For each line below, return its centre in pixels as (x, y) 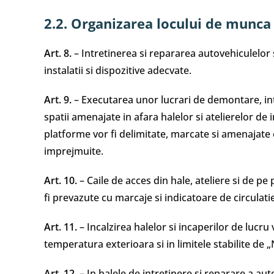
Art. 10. (61, 180)
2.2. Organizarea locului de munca (157, 23)
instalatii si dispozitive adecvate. (118, 70)
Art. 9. (58, 100)
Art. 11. (61, 227)
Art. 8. (58, 53)
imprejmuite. (74, 151)
